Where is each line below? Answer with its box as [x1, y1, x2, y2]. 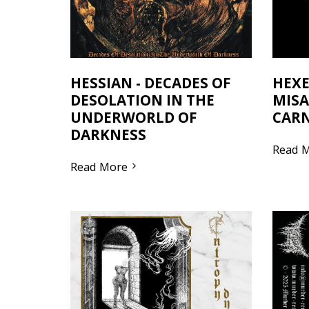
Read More [70, 158, 128, 175]
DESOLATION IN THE [70, 90, 215, 110]
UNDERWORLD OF [70, 107, 197, 127]
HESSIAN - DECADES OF [70, 72, 231, 92]
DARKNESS [70, 124, 146, 144]
